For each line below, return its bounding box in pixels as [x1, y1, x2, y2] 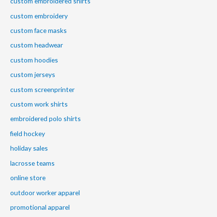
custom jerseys [10, 70, 56, 79]
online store [10, 173, 46, 182]
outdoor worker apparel [10, 188, 80, 197]
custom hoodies [10, 55, 59, 64]
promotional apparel [10, 202, 70, 211]
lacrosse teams [10, 158, 55, 167]
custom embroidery [10, 11, 68, 20]
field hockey [10, 129, 46, 138]
